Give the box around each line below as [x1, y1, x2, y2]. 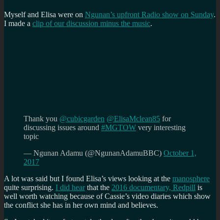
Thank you [24, 114, 59, 123]
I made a [4, 19, 32, 27]
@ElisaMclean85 [107, 114, 160, 123]
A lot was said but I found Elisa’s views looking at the [4, 174, 172, 183]
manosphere [172, 174, 210, 183]
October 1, [164, 148, 196, 157]
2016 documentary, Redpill [111, 183, 195, 192]
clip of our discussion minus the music [32, 19, 150, 27]
